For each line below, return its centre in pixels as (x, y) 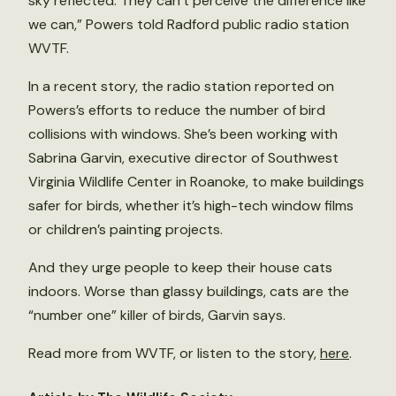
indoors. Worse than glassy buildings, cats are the (189, 291)
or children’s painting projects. (126, 229)
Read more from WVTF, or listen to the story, (174, 353)
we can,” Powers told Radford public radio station (189, 24)
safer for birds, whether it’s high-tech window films (191, 206)
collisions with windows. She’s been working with (183, 134)
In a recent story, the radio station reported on (181, 86)
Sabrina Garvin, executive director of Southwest (183, 158)
